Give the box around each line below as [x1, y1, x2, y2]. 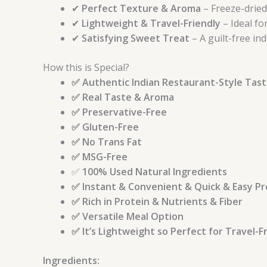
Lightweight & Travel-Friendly [82, 17, 221, 30]
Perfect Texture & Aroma [82, 2, 201, 15]
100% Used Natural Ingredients [82, 165, 227, 179]
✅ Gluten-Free [72, 120, 139, 134]
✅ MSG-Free [72, 150, 128, 164]
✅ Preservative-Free [72, 105, 167, 119]
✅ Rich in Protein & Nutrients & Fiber [72, 195, 245, 209]
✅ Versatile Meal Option [72, 210, 184, 223]
